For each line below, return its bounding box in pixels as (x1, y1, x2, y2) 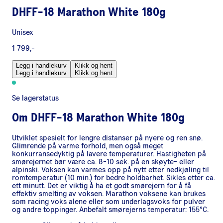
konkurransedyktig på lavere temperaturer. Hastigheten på (12, 149, 206, 158)
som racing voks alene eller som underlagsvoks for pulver (12, 197, 205, 206)
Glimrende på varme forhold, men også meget (12, 141, 163, 150)
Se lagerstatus (12, 94, 59, 102)
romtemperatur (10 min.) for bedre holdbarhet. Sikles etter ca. (12, 173, 215, 182)
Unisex (12, 28, 33, 36)
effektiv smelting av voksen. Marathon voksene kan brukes (12, 189, 206, 198)
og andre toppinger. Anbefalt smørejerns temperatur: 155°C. (12, 205, 209, 214)
